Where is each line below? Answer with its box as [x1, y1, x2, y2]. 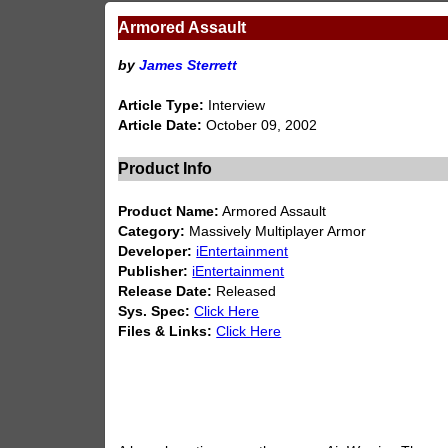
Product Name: [118, 204, 220, 220]
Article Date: [118, 117, 203, 133]
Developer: [118, 244, 193, 260]
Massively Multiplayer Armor [185, 224, 367, 240]
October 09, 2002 [202, 117, 318, 133]
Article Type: [118, 97, 205, 113]
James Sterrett [139, 57, 238, 73]
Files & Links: [118, 324, 213, 340]
